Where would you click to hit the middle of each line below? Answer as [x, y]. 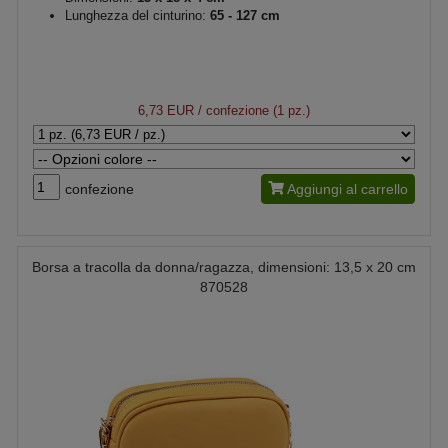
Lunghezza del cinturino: [135, 15]
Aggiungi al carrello [347, 188]
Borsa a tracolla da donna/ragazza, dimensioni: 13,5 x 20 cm [224, 266]
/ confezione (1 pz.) [252, 110]
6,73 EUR [166, 110]
